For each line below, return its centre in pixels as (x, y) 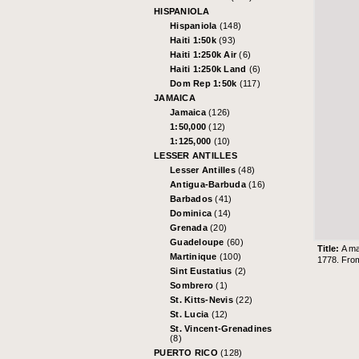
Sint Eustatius (202, 271)
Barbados (193, 199)
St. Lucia (191, 315)
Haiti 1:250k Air (205, 55)
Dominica (192, 214)
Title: (330, 249)
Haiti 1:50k (194, 40)
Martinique (195, 257)
